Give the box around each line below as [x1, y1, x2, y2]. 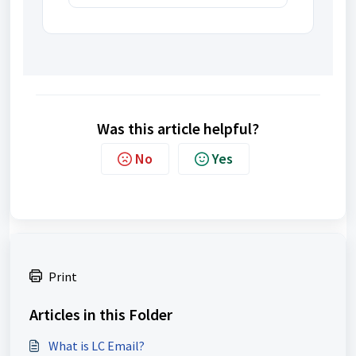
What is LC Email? [48, 338, 145, 354]
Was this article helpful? [97, 118, 259, 139]
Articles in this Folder [29, 304, 172, 325]
